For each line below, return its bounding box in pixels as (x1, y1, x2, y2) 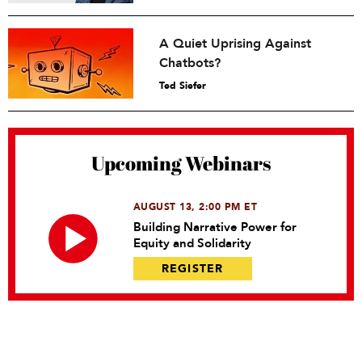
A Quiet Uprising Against (159, 35, 312, 53)
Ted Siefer (159, 79, 207, 93)
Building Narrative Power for (133, 219, 297, 236)
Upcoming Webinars (91, 150, 271, 177)
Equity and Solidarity (133, 235, 251, 252)
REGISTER (161, 261, 224, 277)
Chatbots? (159, 54, 221, 73)
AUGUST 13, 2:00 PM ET (133, 200, 258, 214)
